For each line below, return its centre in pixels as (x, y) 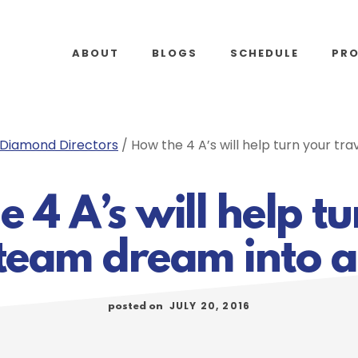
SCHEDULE (265, 53)
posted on (136, 306)
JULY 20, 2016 (210, 306)
